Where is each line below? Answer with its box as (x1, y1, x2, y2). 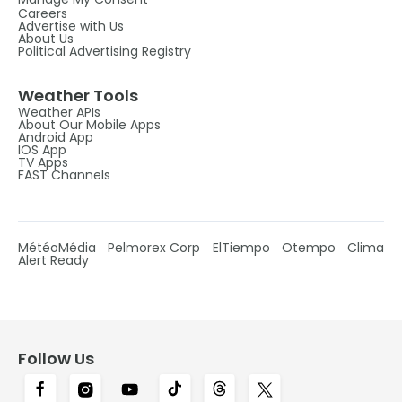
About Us (18, 29, 74, 48)
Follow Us (18, 346, 94, 370)
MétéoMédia (18, 238, 96, 257)
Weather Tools (18, 83, 138, 107)
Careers (18, 4, 67, 22)
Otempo (281, 238, 336, 257)
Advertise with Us (18, 16, 124, 35)
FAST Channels (18, 165, 110, 184)
